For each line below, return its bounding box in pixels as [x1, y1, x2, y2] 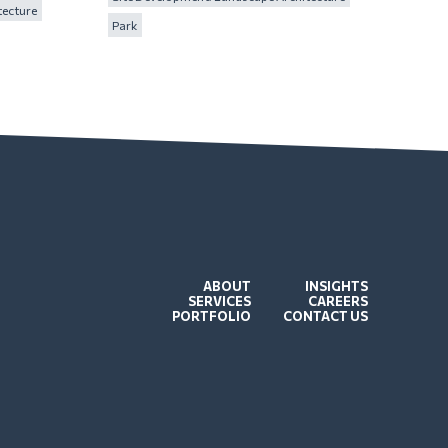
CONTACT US [283, 307, 368, 324]
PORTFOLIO [172, 307, 251, 324]
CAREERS [308, 292, 368, 309]
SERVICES [188, 292, 251, 309]
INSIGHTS [305, 277, 368, 294]
